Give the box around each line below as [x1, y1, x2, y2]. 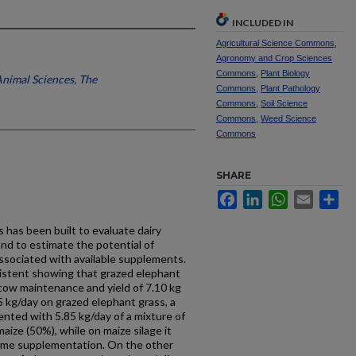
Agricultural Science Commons [216, 38, 335, 48]
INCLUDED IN [232, 17, 293, 29]
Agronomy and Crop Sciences [216, 53, 332, 63]
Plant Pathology [261, 83, 320, 93]
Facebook [237, 190, 287, 203]
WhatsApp [288, 190, 339, 203]
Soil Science [261, 99, 308, 108]
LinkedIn [262, 190, 305, 203]
